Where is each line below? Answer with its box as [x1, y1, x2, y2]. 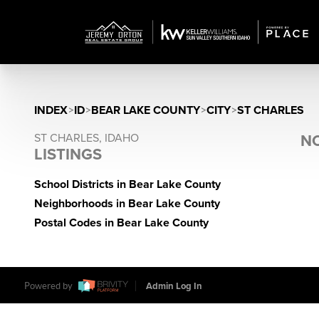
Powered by [23, 281, 75, 292]
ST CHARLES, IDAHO [34, 131, 139, 145]
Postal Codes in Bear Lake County [34, 216, 209, 230]
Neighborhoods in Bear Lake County [34, 197, 220, 211]
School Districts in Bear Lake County [34, 177, 221, 192]
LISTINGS [34, 145, 102, 164]
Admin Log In [145, 281, 202, 293]
